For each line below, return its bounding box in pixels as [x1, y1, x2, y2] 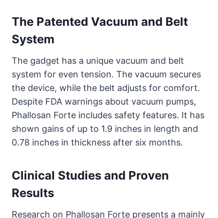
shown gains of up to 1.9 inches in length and [12, 123, 198, 134]
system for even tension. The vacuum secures [12, 69, 201, 79]
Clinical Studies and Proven [12, 168, 169, 182]
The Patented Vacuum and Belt [12, 14, 188, 29]
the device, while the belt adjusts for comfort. [12, 82, 200, 93]
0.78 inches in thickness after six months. [12, 137, 183, 147]
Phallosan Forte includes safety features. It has [12, 109, 204, 120]
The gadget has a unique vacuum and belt [12, 55, 184, 66]
